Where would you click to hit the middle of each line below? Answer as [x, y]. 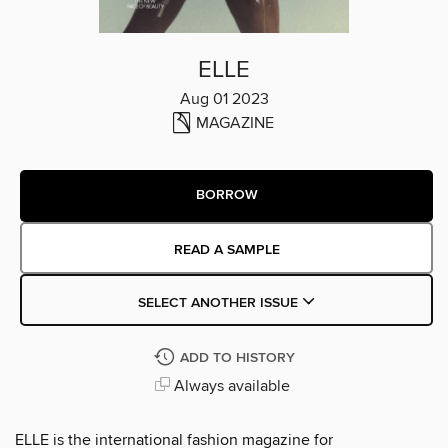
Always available [229, 385]
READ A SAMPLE [226, 249]
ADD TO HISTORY [237, 357]
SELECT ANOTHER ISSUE [219, 302]
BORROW [226, 195]
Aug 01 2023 [224, 98]
